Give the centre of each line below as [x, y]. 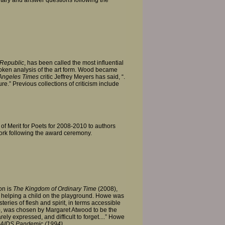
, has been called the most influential [74, 63]
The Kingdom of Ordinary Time [55, 189]
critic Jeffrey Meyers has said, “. [82, 77]
